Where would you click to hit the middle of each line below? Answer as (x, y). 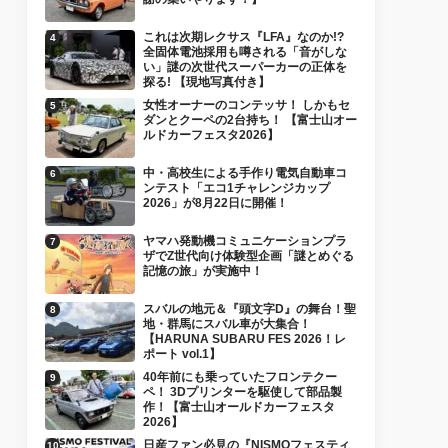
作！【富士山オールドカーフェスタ (239, 407)
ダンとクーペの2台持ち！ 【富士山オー (250, 120)
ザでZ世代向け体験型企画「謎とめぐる (248, 256)
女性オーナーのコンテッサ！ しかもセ (246, 105)
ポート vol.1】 (182, 354)
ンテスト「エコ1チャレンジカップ (236, 188)
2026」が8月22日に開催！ (215, 203)
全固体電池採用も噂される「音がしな (245, 52)
